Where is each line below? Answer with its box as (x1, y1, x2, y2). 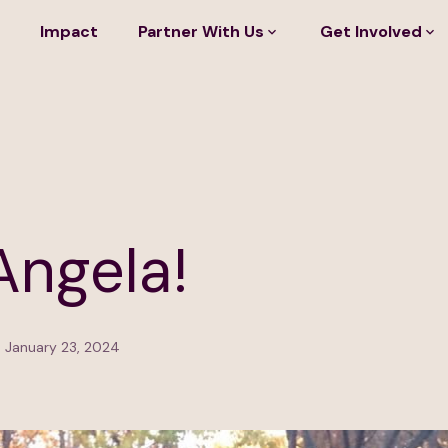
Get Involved (320, 21, 422, 42)
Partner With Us (138, 21, 264, 42)
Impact (40, 21, 98, 42)
